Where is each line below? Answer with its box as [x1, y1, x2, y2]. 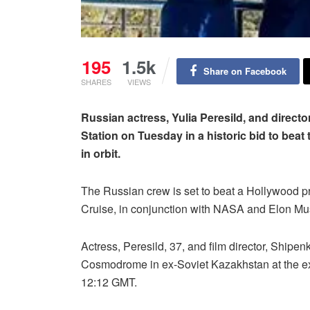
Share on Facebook [203, 64, 286, 77]
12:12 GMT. [81, 273, 137, 290]
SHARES [81, 75, 111, 87]
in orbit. [81, 145, 120, 161]
